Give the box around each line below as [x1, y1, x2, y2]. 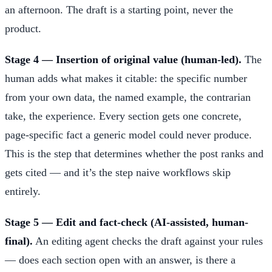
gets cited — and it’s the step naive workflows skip [5, 166, 231, 178]
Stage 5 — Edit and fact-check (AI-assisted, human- [5, 216, 248, 228]
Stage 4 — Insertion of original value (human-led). [5, 53, 242, 66]
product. [5, 22, 41, 35]
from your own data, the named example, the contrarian [5, 90, 251, 103]
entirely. [5, 185, 41, 197]
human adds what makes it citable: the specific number [5, 72, 247, 84]
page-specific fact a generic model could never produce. [5, 128, 252, 141]
